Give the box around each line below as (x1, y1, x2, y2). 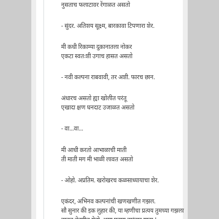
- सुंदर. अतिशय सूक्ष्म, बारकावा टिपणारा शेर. (61, 22, 154, 30)
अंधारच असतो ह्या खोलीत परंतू (61, 95, 127, 103)
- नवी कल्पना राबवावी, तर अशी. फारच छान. (61, 74, 155, 82)
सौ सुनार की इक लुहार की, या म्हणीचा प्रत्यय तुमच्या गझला (61, 207, 184, 215)
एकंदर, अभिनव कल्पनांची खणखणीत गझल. (61, 197, 155, 206)
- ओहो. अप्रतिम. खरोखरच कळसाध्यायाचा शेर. (61, 176, 159, 185)
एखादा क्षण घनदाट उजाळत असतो (61, 104, 134, 112)
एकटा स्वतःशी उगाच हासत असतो (61, 53, 132, 61)
